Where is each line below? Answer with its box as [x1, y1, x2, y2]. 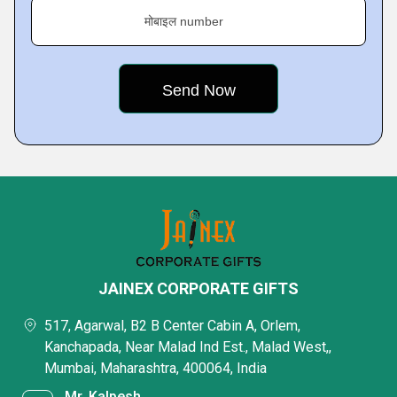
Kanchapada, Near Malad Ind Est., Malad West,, [44, 339, 331, 355]
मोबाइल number [144, 14, 223, 28]
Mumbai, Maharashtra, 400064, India [44, 360, 267, 377]
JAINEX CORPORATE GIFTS [98, 279, 299, 298]
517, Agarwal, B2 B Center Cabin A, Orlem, [44, 317, 300, 334]
